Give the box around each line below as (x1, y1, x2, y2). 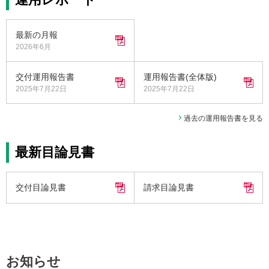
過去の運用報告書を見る (184, 113, 263, 122)
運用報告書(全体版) (144, 71, 217, 82)
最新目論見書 (15, 144, 94, 160)
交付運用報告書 (16, 71, 74, 82)
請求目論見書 (144, 182, 194, 192)
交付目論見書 (16, 182, 66, 192)
